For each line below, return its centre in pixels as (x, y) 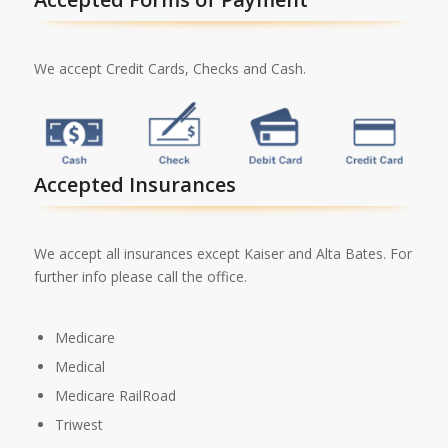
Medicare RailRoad (115, 396)
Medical (79, 367)
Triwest (78, 425)
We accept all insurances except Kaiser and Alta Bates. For (222, 254)
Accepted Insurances (134, 185)
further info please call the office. (140, 277)
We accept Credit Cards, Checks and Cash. (169, 68)
